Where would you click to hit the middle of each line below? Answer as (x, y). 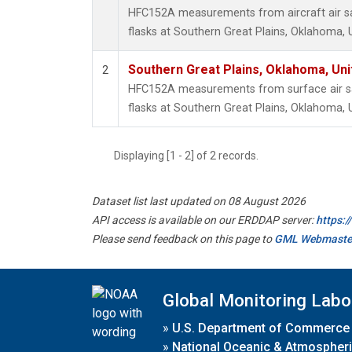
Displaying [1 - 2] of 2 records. (191, 156)
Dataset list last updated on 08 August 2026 (199, 202)
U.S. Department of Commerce (261, 328)
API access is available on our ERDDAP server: (204, 220)
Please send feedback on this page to (183, 239)
